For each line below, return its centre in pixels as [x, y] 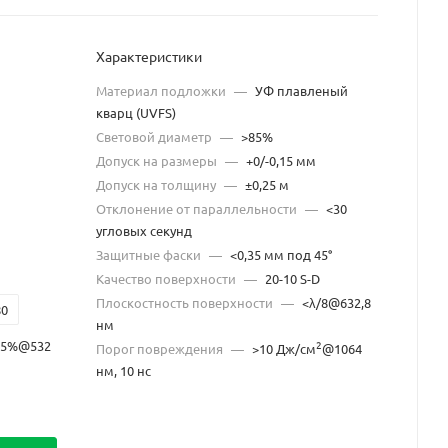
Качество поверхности [167, 279]
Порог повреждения [161, 349]
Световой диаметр [155, 137]
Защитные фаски [150, 255]
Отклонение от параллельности [198, 209]
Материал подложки [162, 91]
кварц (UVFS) [136, 113]
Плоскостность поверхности [186, 303]
